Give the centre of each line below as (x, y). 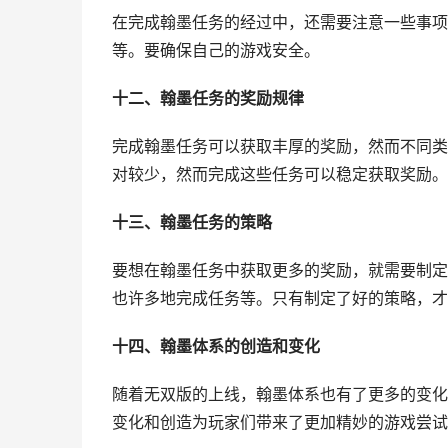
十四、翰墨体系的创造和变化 (216, 346)
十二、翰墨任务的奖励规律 (208, 98)
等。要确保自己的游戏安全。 (216, 50)
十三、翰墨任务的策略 (192, 222)
